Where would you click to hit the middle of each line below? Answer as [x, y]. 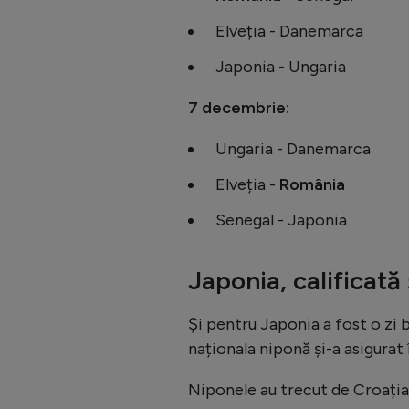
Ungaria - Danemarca [293, 148]
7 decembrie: [239, 107]
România [312, 184]
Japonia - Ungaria [281, 66]
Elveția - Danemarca [289, 31]
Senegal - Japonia [281, 220]
